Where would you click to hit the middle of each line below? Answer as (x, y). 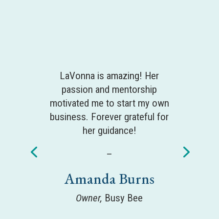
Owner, (89, 198)
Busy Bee (123, 198)
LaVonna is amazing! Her (109, 76)
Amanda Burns (109, 178)
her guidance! (109, 130)
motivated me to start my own (109, 103)
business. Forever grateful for (109, 117)
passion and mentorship (109, 89)
